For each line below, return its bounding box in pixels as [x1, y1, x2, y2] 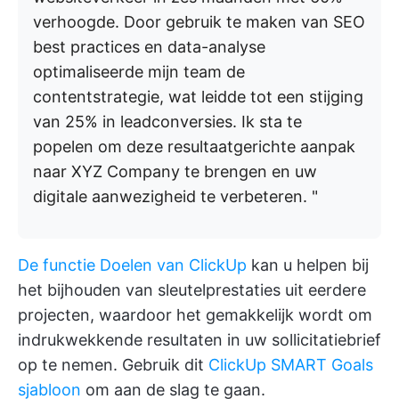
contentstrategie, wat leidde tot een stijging [33, 87, 363, 107]
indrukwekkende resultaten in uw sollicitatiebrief [18, 330, 381, 350]
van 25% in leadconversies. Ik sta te [33, 112, 302, 132]
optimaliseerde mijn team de [33, 62, 245, 82]
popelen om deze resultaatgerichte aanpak [33, 137, 355, 157]
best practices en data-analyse [33, 37, 265, 57]
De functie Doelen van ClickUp [18, 256, 247, 275]
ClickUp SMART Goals [208, 355, 373, 375]
